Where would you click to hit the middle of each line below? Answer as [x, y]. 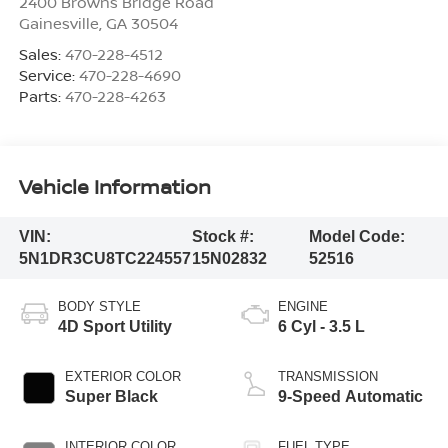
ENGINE [303, 306]
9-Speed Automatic [350, 396]
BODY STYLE [99, 306]
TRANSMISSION [328, 376]
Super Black [111, 396]
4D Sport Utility [114, 326]
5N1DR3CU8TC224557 [104, 258]
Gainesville [58, 22]
